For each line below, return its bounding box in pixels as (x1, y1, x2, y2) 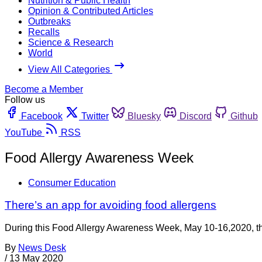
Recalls (28, 26, 60, 37)
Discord (180, 111, 212, 121)
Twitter (81, 111, 109, 121)
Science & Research (28, 37, 113, 47)
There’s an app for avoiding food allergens (5, 199, 216, 212)
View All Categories (28, 64, 112, 74)
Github (230, 111, 258, 121)
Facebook (21, 111, 63, 121)
